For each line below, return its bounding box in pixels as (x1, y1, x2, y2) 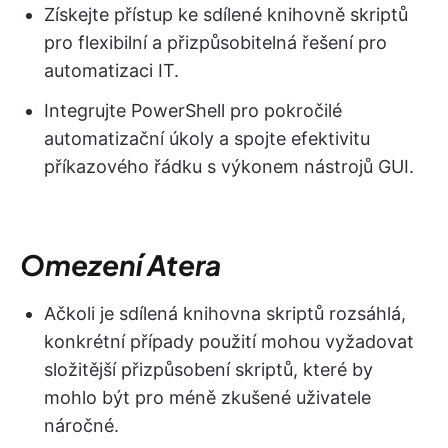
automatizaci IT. (44, 59, 179, 81)
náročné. (44, 414, 119, 436)
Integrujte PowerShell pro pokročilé (44, 99, 342, 121)
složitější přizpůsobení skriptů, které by (44, 358, 373, 380)
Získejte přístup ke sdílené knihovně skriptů (44, 3, 408, 25)
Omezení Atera (20, 246, 221, 282)
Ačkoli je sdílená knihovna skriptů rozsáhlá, (44, 302, 406, 324)
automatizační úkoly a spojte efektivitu (44, 127, 370, 149)
